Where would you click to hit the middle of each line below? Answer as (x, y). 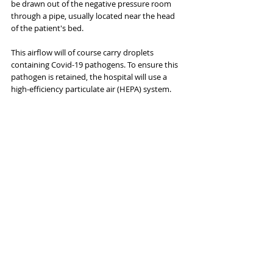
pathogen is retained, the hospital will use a (90, 77)
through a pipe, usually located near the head (94, 16)
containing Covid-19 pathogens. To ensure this (95, 65)
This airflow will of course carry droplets (83, 53)
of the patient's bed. (47, 28)
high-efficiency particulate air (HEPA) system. (91, 89)
